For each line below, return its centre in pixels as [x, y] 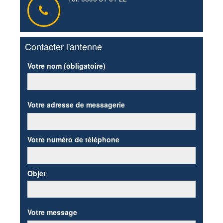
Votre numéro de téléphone [73, 140]
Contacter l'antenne [63, 47]
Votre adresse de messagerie [76, 105]
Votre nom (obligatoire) [66, 66]
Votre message [52, 212]
